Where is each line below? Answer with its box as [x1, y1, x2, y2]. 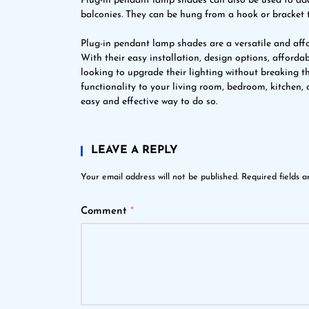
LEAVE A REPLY [91, 145, 178, 156]
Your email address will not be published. [81, 173, 239, 181]
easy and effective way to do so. [81, 97, 217, 107]
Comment [81, 206, 130, 217]
